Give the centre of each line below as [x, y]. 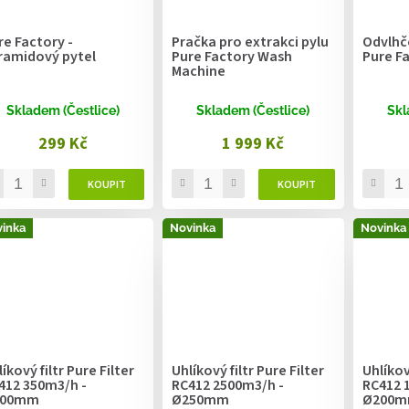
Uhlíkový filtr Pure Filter [248, 371]
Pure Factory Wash [232, 57]
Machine [199, 72]
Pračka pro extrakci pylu [251, 42]
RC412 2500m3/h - [228, 386]
